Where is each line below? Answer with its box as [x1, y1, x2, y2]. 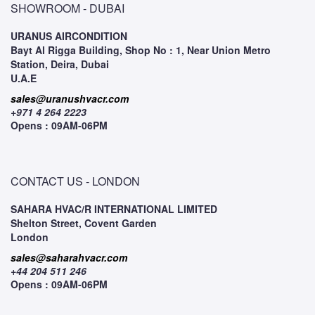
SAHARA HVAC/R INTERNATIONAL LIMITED [11, 202, 217, 216]
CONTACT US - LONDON [11, 173, 140, 189]
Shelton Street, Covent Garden [11, 216, 157, 230]
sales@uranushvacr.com [11, 91, 129, 105]
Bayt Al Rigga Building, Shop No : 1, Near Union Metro [11, 43, 271, 57]
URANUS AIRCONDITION [11, 29, 127, 43]
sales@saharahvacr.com [11, 250, 127, 264]
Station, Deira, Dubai [11, 57, 109, 71]
